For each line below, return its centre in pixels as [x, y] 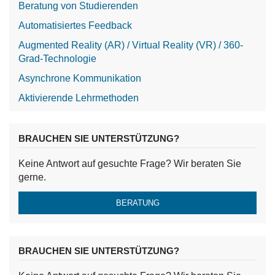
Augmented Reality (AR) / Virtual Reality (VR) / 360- [131, 45]
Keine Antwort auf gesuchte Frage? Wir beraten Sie [130, 164]
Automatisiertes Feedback [75, 25]
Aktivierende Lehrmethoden [79, 98]
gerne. [32, 177]
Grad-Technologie [57, 59]
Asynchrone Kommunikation [80, 78]
